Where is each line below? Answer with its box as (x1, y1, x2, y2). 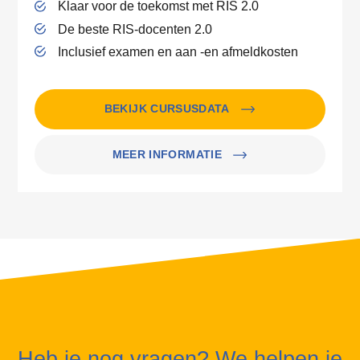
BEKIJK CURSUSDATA (104, 102, 230, 116)
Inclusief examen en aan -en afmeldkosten (57, 43, 298, 59)
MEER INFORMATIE (112, 148, 222, 162)
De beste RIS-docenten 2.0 (57, 21, 212, 36)
